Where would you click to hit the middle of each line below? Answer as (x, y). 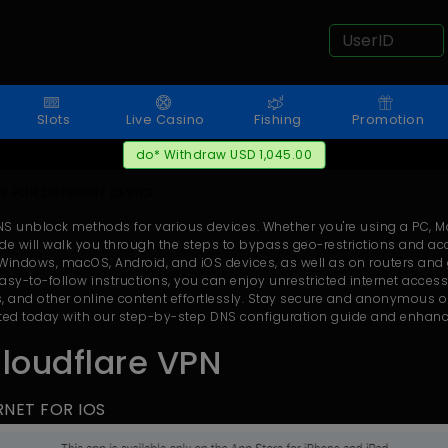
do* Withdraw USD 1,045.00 (224, 154)
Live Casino (165, 119)
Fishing (278, 119)
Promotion (387, 119)
